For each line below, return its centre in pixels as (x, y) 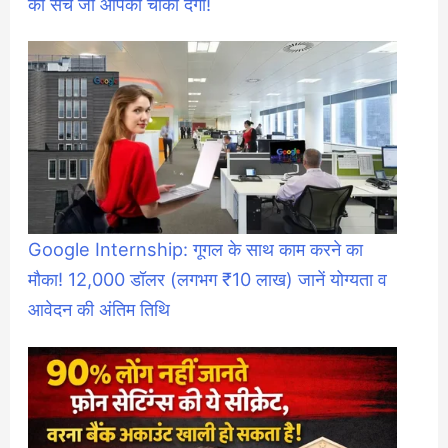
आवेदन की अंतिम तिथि (99, 309)
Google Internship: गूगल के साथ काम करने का (196, 249)
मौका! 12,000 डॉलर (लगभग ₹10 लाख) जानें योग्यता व (208, 279)
